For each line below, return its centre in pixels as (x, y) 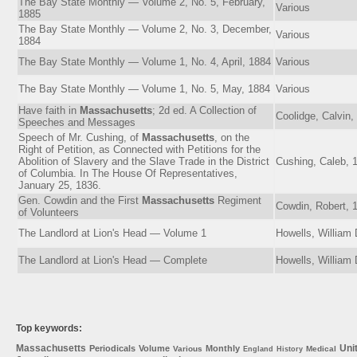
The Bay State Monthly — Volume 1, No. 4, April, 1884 (145, 61)
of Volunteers (49, 212)
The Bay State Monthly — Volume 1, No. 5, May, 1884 (144, 88)
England (258, 349)
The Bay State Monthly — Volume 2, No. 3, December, (145, 29)
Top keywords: (49, 328)
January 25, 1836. (60, 185)
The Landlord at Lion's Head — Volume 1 (112, 233)
